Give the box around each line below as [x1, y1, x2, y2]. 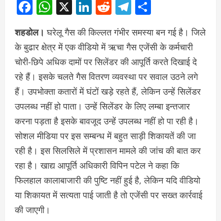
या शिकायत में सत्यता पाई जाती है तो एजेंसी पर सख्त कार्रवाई [15, 189, 202, 201]
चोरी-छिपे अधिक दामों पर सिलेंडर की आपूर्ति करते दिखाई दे [15, 56, 197, 68]
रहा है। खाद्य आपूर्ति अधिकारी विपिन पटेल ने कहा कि [15, 159, 179, 172]
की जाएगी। [15, 204, 50, 216]
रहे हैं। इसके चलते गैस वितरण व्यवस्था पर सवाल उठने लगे [15, 71, 198, 83]
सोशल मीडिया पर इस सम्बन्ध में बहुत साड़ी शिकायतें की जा [15, 130, 196, 142]
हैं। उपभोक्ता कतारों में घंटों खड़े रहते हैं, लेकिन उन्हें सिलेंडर [15, 85, 201, 98]
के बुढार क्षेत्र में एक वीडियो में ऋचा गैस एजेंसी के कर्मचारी [15, 41, 193, 53]
